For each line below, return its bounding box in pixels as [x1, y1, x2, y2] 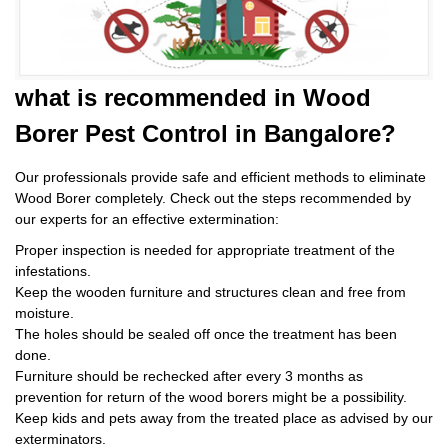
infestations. [15, 263, 91, 280]
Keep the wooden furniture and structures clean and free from [15, 284, 406, 301]
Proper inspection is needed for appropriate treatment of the [15, 242, 395, 259]
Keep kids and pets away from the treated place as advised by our [15, 410, 433, 427]
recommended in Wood [97, 84, 371, 112]
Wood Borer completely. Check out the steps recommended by [15, 190, 411, 207]
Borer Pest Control [15, 120, 235, 148]
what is [15, 84, 97, 112]
